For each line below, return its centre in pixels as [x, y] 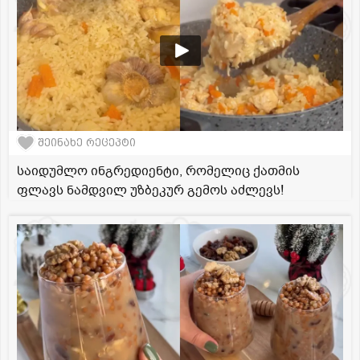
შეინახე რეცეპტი [87, 143]
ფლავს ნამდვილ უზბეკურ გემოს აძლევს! [150, 190]
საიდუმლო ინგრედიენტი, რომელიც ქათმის [158, 171]
